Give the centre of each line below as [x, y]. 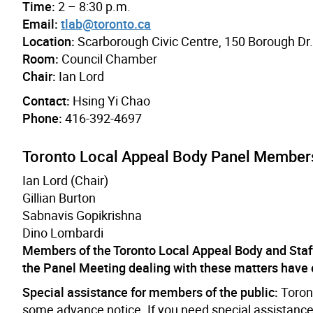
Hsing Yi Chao [110, 100]
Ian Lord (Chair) [65, 180]
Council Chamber [108, 58]
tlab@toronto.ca [106, 23]
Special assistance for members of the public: [150, 292]
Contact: [46, 100]
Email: [40, 23]
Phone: [42, 118]
